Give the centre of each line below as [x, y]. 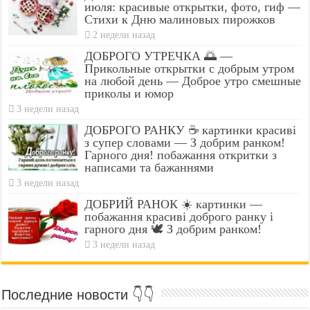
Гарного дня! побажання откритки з [181, 155]
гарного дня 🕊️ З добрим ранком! [173, 229]
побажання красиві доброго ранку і [179, 216]
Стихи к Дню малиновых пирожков [180, 19]
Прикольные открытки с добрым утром [190, 68]
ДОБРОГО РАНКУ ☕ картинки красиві [191, 130]
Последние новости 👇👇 [78, 294]
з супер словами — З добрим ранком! [185, 142]
